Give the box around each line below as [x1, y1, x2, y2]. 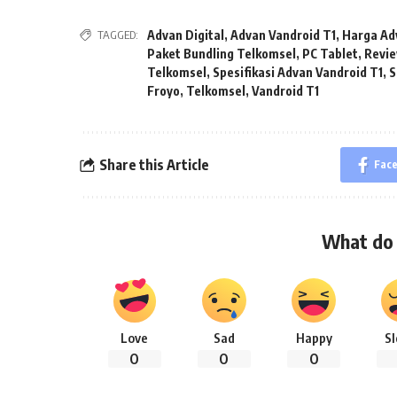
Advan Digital [147, 27, 225, 43]
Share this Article [98, 155, 209, 174]
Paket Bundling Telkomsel [147, 46, 297, 61]
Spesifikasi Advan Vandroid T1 [213, 65, 384, 80]
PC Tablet [302, 46, 359, 61]
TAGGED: [97, 27, 139, 42]
